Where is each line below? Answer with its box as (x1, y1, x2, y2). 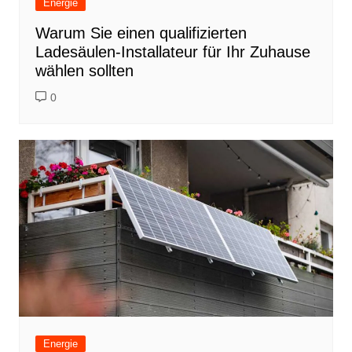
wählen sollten (35, 61, 134, 79)
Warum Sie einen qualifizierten (35, 24, 247, 42)
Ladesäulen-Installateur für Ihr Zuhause (35, 42, 310, 60)
